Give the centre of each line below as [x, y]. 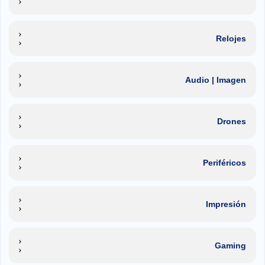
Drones [232, 121]
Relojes [231, 38]
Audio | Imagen [216, 80]
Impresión [226, 204]
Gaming [230, 245]
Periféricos [224, 162]
